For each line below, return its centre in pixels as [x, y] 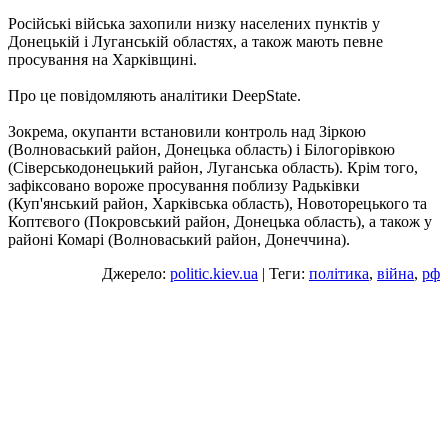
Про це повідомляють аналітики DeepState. [154, 96]
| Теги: [283, 274]
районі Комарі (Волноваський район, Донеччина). [179, 240]
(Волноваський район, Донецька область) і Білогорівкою [201, 150]
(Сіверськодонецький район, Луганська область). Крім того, [213, 168]
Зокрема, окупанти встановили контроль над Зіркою [187, 132]
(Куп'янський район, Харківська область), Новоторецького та [217, 204]
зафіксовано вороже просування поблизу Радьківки [184, 186]
